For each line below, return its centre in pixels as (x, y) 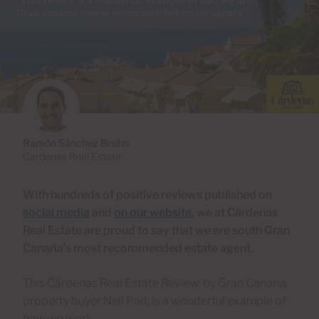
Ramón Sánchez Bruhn (76, 142)
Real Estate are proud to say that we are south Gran (156, 230)
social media (56, 212)
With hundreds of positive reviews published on (147, 194)
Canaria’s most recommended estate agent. (138, 248)
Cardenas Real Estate (72, 156)
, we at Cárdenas (235, 212)
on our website (153, 212)
